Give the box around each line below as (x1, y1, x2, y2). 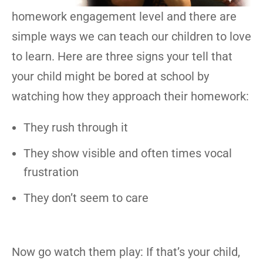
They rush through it (23, 120, 128, 134)
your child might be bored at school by (12, 69, 209, 83)
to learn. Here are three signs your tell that (12, 49, 232, 63)
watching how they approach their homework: (12, 89, 249, 103)
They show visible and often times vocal (23, 146, 232, 160)
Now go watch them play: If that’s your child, (12, 245, 240, 259)
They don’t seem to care (23, 191, 149, 205)
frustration (23, 165, 79, 179)
